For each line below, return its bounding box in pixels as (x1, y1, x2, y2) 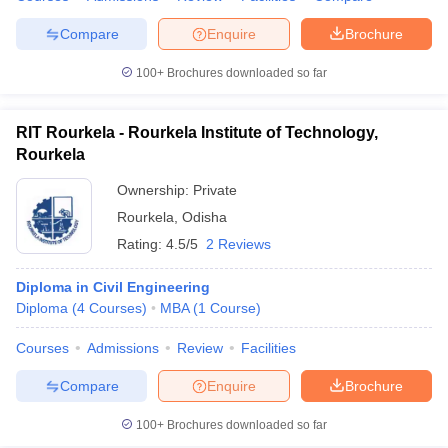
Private (193, 182, 237, 198)
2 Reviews (206, 236, 271, 252)
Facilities (241, 340, 296, 356)
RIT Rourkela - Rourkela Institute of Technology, (16, 124, 378, 141)
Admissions (87, 340, 159, 356)
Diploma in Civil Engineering (16, 279, 210, 295)
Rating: (117, 236, 166, 252)
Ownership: (117, 182, 193, 198)
